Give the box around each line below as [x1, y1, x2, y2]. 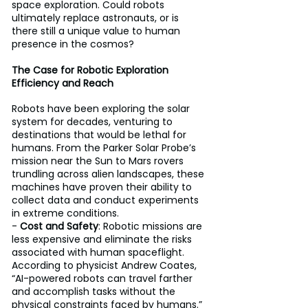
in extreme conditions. [12, 206, 122, 220]
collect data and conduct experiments [12, 193, 201, 207]
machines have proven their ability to [12, 180, 195, 194]
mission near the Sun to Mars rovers [12, 154, 186, 168]
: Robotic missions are [98, 219, 205, 233]
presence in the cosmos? [12, 37, 134, 51]
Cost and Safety [20, 219, 98, 233]
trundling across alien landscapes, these [12, 167, 207, 181]
